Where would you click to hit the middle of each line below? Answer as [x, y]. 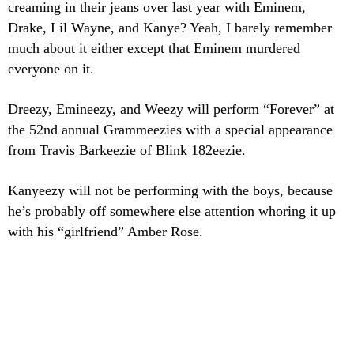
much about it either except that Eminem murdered [154, 49]
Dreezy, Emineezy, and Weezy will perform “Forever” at [171, 109]
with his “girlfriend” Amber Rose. [105, 232]
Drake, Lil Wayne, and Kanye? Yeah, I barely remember [170, 28]
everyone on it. [51, 69]
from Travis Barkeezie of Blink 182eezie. [127, 151]
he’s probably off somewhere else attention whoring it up [172, 211]
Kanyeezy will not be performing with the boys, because [170, 191]
